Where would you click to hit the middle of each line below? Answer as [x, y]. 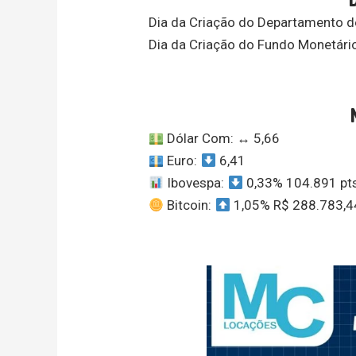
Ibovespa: [196, 182]
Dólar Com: [201, 138]
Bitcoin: [190, 205]
